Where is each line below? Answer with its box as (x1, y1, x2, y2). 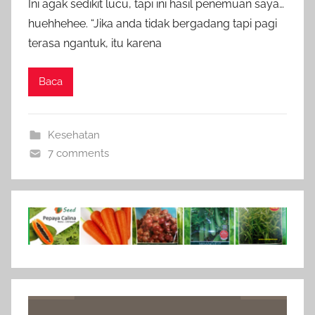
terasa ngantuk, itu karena (28, 36, 162, 50)
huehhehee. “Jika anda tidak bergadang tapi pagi (28, 16, 277, 30)
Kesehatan (47, 128, 100, 141)
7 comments (47, 146, 109, 160)
